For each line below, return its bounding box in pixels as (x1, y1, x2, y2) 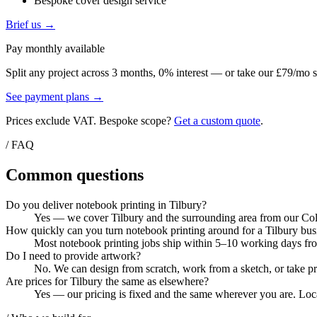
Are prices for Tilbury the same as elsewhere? (6, 275, 209, 288)
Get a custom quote (174, 115, 260, 127)
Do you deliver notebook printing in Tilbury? (6, 199, 207, 212)
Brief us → (6, 18, 55, 31)
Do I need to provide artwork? (6, 250, 141, 263)
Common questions (6, 166, 144, 185)
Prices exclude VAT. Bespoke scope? (6, 115, 174, 127)
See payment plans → (6, 91, 103, 103)
